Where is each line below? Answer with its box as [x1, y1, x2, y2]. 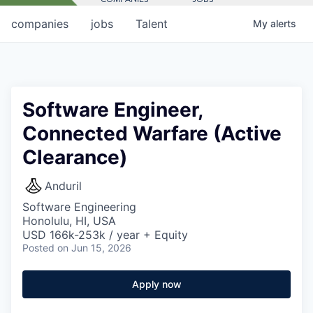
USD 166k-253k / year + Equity [22, 227, 188, 242]
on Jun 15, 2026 [57, 241, 131, 254]
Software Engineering [22, 199, 136, 214]
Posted [22, 241, 54, 254]
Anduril [45, 178, 82, 193]
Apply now [131, 277, 182, 290]
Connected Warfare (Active [22, 121, 282, 145]
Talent [136, 16, 168, 31]
